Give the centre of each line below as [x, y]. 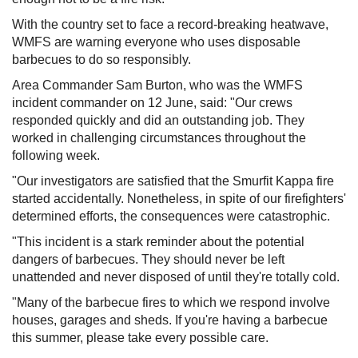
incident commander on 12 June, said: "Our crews [152, 103]
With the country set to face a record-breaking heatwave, [170, 24]
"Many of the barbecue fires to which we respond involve [171, 302]
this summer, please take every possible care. [140, 338]
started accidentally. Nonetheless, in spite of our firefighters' [179, 199]
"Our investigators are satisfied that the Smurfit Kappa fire [173, 181]
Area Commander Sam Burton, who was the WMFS [157, 85]
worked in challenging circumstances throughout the [159, 138]
